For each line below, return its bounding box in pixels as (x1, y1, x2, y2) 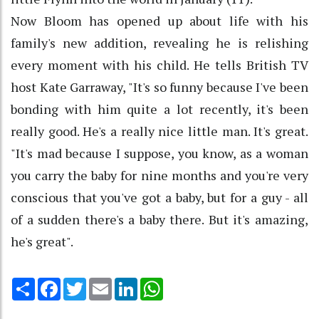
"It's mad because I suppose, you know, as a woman (11, 144, 308, 162)
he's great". (11, 232, 73, 250)
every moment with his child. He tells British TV (11, 56, 308, 73)
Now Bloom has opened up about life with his (11, 11, 308, 29)
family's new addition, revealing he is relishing (11, 33, 308, 51)
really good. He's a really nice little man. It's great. (11, 122, 308, 140)
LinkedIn (137, 276, 178, 291)
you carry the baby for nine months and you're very (11, 166, 308, 184)
